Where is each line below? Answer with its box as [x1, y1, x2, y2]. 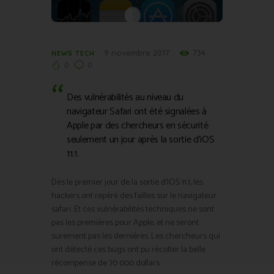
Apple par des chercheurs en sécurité [67, 117, 209, 135]
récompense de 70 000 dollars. [51, 256, 161, 271]
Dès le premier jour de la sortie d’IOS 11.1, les [51, 176, 203, 190]
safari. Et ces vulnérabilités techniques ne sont [51, 202, 214, 217]
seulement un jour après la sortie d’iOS [67, 131, 215, 149]
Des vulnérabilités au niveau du [67, 89, 184, 106]
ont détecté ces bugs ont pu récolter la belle [51, 243, 206, 257]
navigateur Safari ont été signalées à [67, 103, 207, 120]
